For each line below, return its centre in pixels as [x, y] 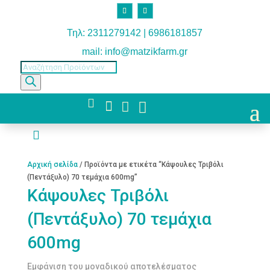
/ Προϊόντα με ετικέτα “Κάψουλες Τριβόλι [150, 164]
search [31, 79]
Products [35, 66]
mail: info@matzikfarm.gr [135, 51]
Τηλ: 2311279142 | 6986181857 [135, 33]
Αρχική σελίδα [52, 164]
